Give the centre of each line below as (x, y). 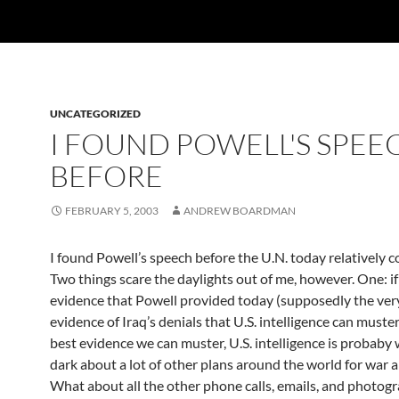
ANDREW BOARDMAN (240, 211)
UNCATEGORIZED (95, 114)
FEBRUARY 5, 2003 (112, 211)
